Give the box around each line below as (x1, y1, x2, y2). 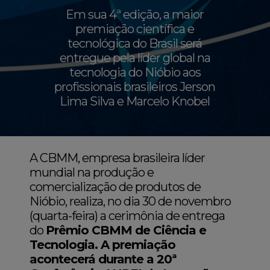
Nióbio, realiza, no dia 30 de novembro (30, 194, 231, 209)
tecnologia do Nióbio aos (69, 65, 201, 80)
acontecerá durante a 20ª (30, 252, 177, 266)
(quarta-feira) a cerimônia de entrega (30, 209, 225, 223)
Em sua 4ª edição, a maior (66, 7, 204, 22)
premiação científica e (75, 22, 195, 36)
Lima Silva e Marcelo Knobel (60, 94, 210, 108)
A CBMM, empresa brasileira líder (30, 151, 206, 165)
